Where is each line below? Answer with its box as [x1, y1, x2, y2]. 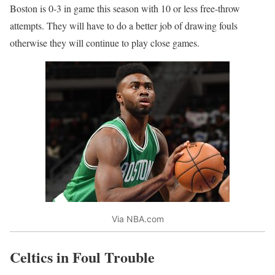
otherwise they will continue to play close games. [10, 36, 199, 49]
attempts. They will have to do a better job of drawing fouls [10, 18, 238, 32]
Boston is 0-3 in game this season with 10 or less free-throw [10, 1, 240, 15]
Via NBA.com [111, 213, 164, 224]
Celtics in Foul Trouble [10, 246, 155, 268]
